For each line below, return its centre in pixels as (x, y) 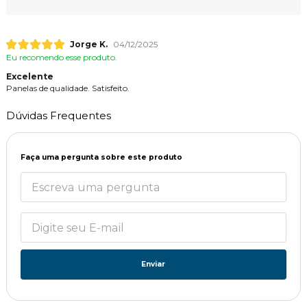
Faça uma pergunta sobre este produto (101, 158)
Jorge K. (88, 45)
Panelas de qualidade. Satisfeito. (67, 88)
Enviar (153, 265)
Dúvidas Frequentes (58, 116)
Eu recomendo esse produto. (61, 58)
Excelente (29, 77)
